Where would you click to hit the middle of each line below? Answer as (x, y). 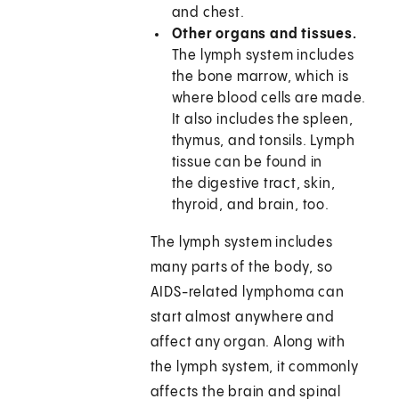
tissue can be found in (247, 163)
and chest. (208, 13)
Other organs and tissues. (264, 35)
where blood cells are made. (269, 99)
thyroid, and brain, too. (250, 206)
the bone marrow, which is (260, 77)
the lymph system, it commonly (254, 368)
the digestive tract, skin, (253, 184)
